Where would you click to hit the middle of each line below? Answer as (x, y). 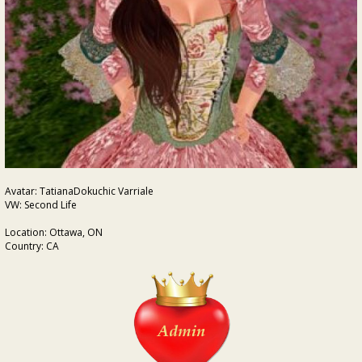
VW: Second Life (41, 205)
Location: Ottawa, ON (54, 232)
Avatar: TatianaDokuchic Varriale (79, 191)
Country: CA (32, 246)
